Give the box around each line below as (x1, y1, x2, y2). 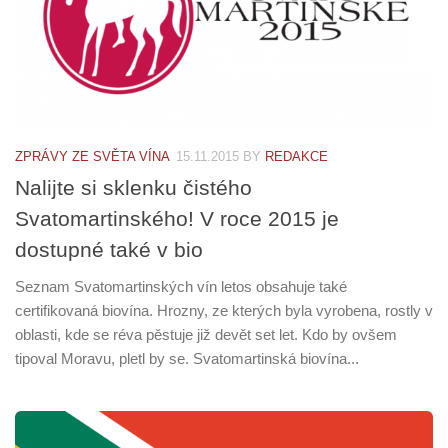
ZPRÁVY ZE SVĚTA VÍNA (15, 149, 170, 165)
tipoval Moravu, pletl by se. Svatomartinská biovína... (15, 350, 359, 368)
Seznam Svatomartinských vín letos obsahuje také (15, 278, 347, 296)
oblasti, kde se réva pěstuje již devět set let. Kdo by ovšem (15, 326, 397, 344)
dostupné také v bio (15, 238, 203, 262)
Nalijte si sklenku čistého (15, 176, 252, 200)
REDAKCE (265, 149, 328, 165)
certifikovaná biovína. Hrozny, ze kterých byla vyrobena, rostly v (15, 302, 433, 320)
